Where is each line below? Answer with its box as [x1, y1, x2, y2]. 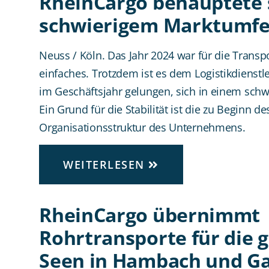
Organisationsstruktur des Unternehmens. [39, 120, 246, 134]
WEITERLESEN [63, 157, 149, 172]
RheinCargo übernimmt [39, 202, 261, 228]
